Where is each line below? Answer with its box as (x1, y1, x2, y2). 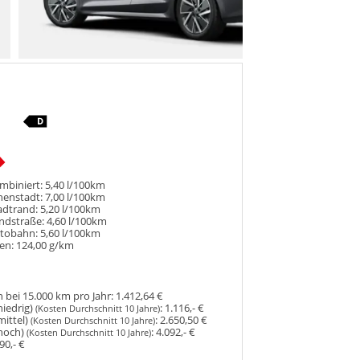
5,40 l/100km (45, 178, 106, 192)
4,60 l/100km (47, 214, 108, 228)
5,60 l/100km (40, 226, 101, 240)
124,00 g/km (16, 238, 75, 252)
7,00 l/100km (45, 190, 106, 204)
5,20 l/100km (40, 202, 101, 216)
